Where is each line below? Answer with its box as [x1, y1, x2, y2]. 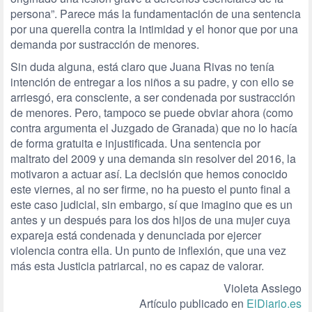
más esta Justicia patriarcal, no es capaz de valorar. [10, 257, 264, 274]
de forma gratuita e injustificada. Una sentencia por [10, 134, 260, 151]
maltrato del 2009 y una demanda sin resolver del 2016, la [10, 150, 296, 166]
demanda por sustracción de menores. [10, 36, 199, 52]
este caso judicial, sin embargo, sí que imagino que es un [10, 196, 292, 212]
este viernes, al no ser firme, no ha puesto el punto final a [10, 180, 290, 197]
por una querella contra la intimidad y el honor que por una [10, 20, 298, 37]
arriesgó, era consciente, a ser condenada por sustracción [10, 88, 295, 105]
